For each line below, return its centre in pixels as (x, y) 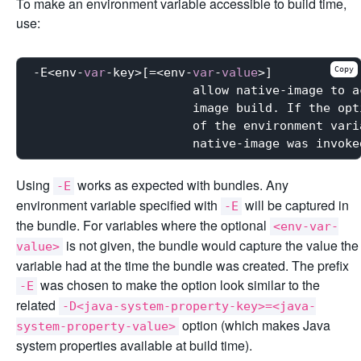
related (37, 305)
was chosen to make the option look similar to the (178, 284)
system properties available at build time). (134, 345)
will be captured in (295, 205)
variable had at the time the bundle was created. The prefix (183, 265)
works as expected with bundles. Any (181, 185)
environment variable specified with (118, 205)
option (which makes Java (255, 325)
